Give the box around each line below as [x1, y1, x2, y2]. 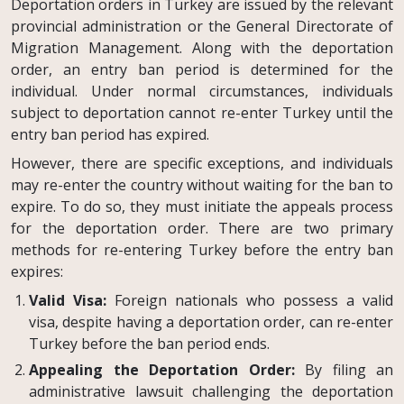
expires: [11, 261, 63, 281]
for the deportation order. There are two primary [11, 217, 393, 238]
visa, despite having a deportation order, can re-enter [29, 311, 393, 332]
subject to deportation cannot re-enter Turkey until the [11, 102, 393, 123]
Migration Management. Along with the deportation [11, 37, 393, 58]
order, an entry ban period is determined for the [11, 59, 393, 79]
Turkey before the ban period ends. [29, 333, 270, 353]
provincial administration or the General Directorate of [11, 15, 393, 36]
